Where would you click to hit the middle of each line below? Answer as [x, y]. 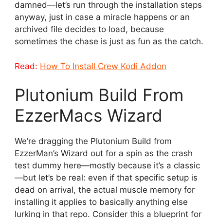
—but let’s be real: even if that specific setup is [106, 178]
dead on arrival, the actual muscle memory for [105, 190]
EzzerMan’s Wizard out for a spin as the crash [104, 154]
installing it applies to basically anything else [101, 202]
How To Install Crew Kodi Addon [103, 66]
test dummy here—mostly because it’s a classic [107, 166]
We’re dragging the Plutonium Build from [93, 141]
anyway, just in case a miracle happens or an [102, 17]
